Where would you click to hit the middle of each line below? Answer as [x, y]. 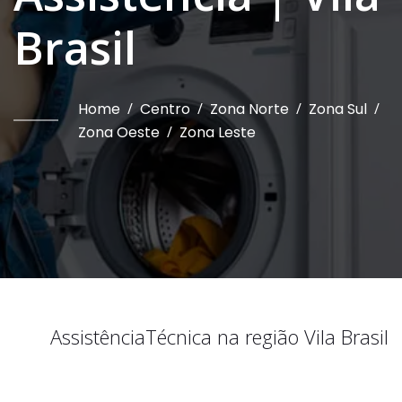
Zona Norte [249, 109]
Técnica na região [222, 336]
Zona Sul [338, 109]
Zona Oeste [119, 132]
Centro [165, 109]
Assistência [98, 336]
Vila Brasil [344, 336]
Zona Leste [218, 132]
